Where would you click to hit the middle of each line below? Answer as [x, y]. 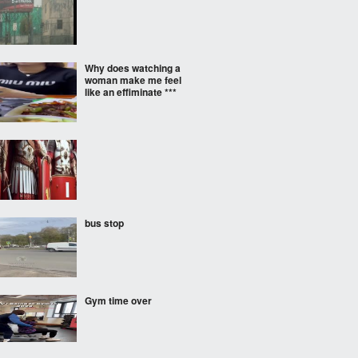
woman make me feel [133, 80]
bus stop [104, 223]
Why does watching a [133, 68]
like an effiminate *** [131, 92]
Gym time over [118, 300]
